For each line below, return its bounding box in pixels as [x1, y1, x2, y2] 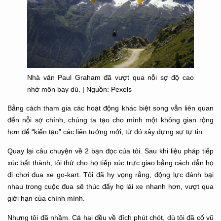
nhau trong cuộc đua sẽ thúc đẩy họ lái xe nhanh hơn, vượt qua [7, 182, 214, 190]
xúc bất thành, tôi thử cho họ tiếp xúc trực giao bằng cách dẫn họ [7, 158, 214, 167]
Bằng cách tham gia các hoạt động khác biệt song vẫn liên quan [7, 104, 214, 112]
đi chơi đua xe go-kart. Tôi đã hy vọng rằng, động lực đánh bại [7, 170, 214, 179]
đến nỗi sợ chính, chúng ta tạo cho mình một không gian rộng [7, 115, 214, 124]
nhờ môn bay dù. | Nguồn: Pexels [27, 85, 132, 93]
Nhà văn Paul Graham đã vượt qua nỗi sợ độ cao [27, 73, 194, 81]
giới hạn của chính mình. [7, 194, 85, 202]
